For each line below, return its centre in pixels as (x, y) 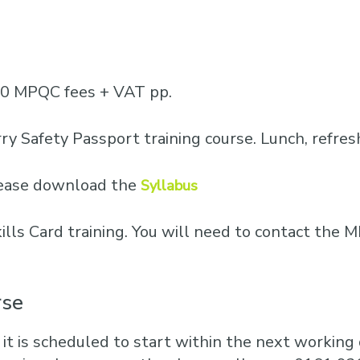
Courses (200, 16)
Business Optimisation (241, 48)
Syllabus (169, 186)
